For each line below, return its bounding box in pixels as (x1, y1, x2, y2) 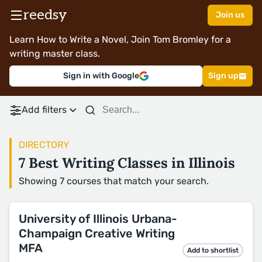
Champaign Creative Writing (19, 226, 175, 240)
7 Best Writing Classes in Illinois (19, 154, 235, 172)
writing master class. (9, 48, 100, 59)
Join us (216, 10, 244, 20)
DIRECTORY (19, 139, 69, 150)
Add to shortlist (187, 246, 239, 254)
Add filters (22, 104, 67, 115)
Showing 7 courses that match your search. (19, 175, 209, 187)
